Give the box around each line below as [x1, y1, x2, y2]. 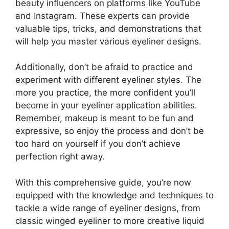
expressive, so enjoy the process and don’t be [15, 126, 204, 136]
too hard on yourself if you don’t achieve [15, 139, 180, 149]
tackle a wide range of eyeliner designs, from [15, 202, 200, 213]
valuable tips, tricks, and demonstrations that [15, 23, 201, 34]
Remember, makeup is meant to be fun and [15, 113, 194, 123]
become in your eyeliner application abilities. [15, 100, 197, 110]
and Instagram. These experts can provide [15, 10, 190, 21]
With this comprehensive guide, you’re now [15, 177, 191, 188]
